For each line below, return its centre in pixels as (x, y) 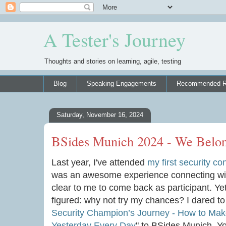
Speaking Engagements (122, 83)
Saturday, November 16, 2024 (100, 115)
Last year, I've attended (99, 162)
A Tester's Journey (115, 40)
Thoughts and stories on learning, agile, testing (113, 61)
